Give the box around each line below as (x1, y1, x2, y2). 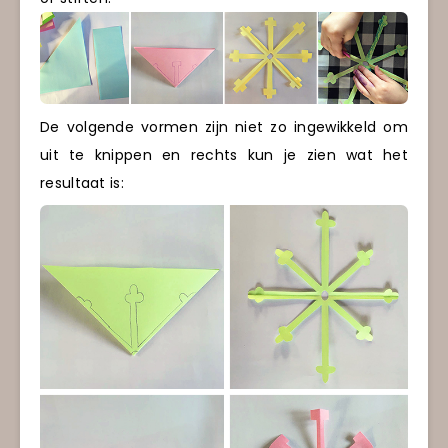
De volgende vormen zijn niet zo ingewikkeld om (40, 117, 408, 138)
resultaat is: (40, 173, 124, 194)
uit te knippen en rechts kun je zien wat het (40, 145, 408, 166)
